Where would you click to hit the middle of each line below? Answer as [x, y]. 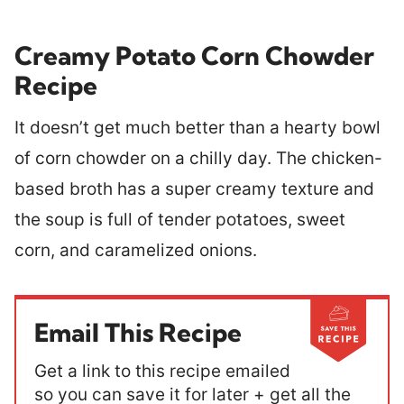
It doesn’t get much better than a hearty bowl [197, 128]
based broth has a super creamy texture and [194, 189]
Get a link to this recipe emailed [162, 371]
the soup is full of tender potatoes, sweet [180, 220]
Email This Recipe [138, 332]
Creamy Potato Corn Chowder [194, 55]
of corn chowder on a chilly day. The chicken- [198, 158]
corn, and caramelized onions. [138, 250]
